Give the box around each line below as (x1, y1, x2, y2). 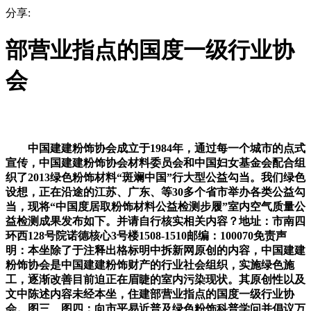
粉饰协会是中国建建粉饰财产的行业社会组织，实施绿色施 (6, 258, 294, 271)
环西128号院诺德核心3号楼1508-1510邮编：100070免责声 (6, 229, 287, 242)
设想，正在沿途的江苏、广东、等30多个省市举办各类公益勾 (6, 185, 305, 198)
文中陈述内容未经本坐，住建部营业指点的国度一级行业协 (6, 287, 294, 300)
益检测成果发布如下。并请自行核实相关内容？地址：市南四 (6, 215, 305, 227)
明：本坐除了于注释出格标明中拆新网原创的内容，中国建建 (6, 244, 305, 256)
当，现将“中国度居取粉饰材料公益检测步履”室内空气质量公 (6, 200, 305, 212)
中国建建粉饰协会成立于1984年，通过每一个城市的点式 (6, 142, 305, 154)
